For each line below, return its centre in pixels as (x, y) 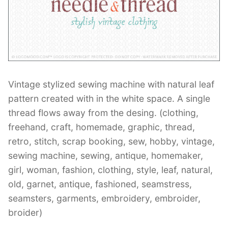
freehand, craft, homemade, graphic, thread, (102, 127)
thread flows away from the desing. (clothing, (103, 113)
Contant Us (30, 23)
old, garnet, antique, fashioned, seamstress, (100, 184)
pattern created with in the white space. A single (109, 99)
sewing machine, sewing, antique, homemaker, (106, 156)
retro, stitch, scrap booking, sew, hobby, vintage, (111, 141)
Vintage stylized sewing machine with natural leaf (111, 84)
